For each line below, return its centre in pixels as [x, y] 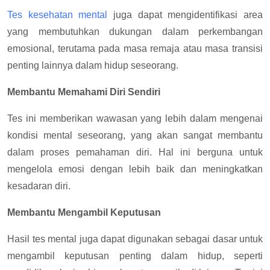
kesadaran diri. [39, 186]
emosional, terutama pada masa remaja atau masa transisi [135, 49]
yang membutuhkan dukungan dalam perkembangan [135, 32]
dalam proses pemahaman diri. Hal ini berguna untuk [135, 152]
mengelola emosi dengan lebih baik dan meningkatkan [135, 169]
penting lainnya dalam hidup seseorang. [93, 65]
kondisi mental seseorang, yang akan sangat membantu [135, 135]
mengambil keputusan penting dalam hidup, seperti [135, 256]
